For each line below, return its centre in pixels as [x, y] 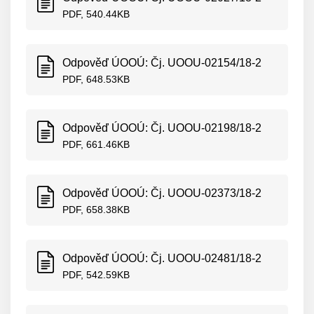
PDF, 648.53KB [96, 79]
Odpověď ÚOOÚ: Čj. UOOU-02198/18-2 [162, 128]
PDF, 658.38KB [96, 210]
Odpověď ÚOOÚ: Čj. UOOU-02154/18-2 [162, 63]
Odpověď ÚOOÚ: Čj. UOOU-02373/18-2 [162, 193]
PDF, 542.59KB [96, 275]
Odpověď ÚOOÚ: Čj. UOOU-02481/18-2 [162, 258]
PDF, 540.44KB [96, 14]
